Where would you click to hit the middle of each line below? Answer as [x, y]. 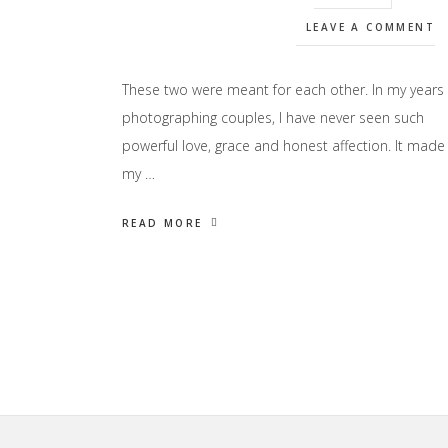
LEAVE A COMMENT [370, 27]
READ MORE [162, 223]
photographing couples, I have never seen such [273, 117]
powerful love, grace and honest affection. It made [283, 145]
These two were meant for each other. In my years [283, 89]
